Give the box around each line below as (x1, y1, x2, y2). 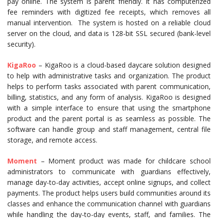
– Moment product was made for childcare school (37, 156, 211, 165)
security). (7, 39, 36, 49)
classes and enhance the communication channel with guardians (7, 199, 211, 208)
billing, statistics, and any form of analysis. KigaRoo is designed (7, 92, 211, 102)
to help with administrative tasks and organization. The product (7, 71, 211, 80)
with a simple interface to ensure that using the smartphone (7, 103, 211, 112)
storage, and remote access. (7, 135, 97, 145)
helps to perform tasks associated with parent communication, (7, 82, 211, 91)
